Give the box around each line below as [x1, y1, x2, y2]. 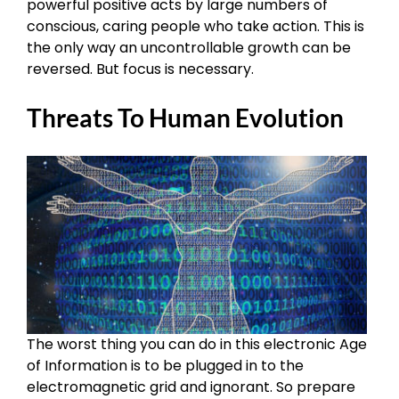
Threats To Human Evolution [27, 102, 344, 134]
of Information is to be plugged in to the [27, 355, 304, 377]
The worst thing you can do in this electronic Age [27, 334, 367, 355]
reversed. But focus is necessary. [27, 58, 254, 79]
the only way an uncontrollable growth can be [27, 37, 351, 58]
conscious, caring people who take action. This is [27, 15, 364, 37]
